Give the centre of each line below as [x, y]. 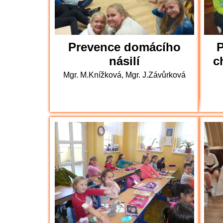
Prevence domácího [124, 47]
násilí [124, 61]
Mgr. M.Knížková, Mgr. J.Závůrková [124, 75]
